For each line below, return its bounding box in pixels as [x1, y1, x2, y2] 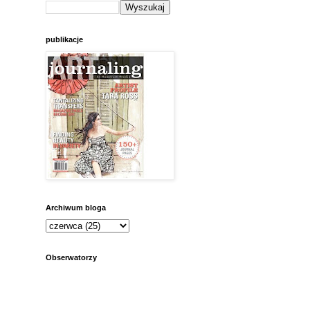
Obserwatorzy [46, 253, 97, 262]
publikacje [46, 35, 83, 44]
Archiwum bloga [46, 203, 106, 212]
